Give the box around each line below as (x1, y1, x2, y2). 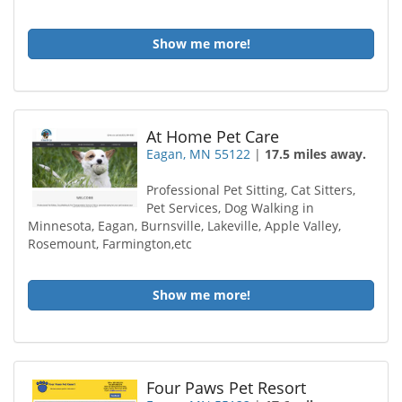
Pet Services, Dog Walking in (146, 199, 315, 216)
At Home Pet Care (146, 126, 280, 147)
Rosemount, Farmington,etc (28, 235, 192, 252)
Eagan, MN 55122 (146, 145, 251, 162)
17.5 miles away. (265, 145, 367, 162)
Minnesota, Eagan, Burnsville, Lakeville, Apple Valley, (28, 217, 341, 234)
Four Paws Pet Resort (146, 377, 307, 398)
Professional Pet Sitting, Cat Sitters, (146, 181, 356, 198)
